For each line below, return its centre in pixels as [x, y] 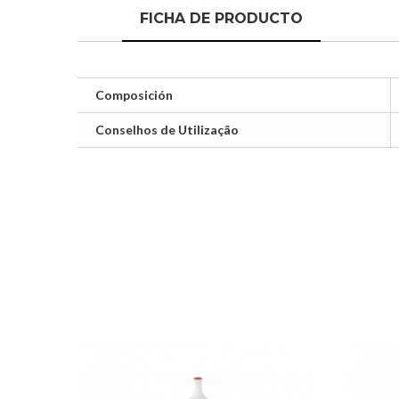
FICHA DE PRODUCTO [221, 18]
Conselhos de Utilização [167, 130]
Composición [134, 95]
